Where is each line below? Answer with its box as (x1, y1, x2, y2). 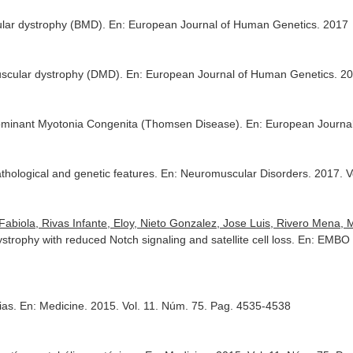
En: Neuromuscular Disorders (161, 167, 309, 180)
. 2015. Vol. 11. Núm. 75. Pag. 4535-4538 (84, 299, 292, 312)
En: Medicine (20, 299, 85, 312)
